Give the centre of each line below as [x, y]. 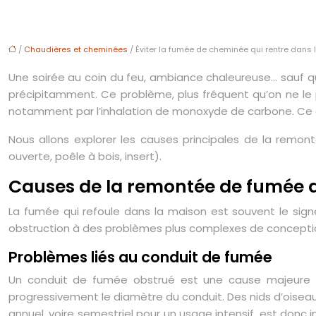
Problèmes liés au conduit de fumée [140, 257]
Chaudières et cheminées [76, 49]
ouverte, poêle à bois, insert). [85, 156]
